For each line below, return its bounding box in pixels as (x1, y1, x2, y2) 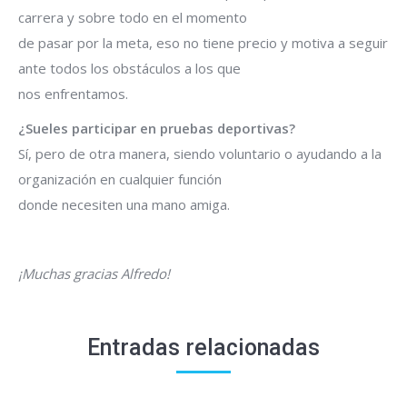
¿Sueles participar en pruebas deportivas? (18, 119, 295, 137)
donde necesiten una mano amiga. (18, 195, 230, 213)
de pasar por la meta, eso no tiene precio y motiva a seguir (18, 34, 388, 52)
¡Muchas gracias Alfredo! (18, 264, 170, 283)
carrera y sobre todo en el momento (18, 8, 247, 26)
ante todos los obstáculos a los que (18, 59, 241, 77)
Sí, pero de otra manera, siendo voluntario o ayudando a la (18, 144, 382, 163)
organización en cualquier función (18, 170, 222, 188)
